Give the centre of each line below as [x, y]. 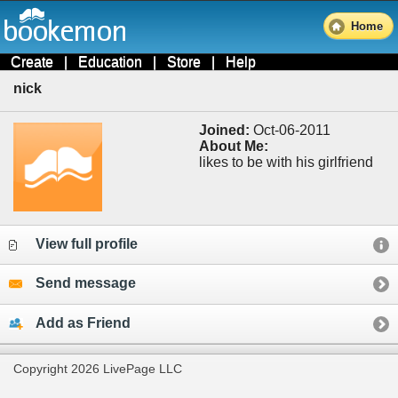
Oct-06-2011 [290, 130]
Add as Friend [83, 322]
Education [110, 62]
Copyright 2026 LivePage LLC [98, 369]
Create [32, 62]
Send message [86, 283]
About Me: [233, 146]
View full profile [87, 243]
